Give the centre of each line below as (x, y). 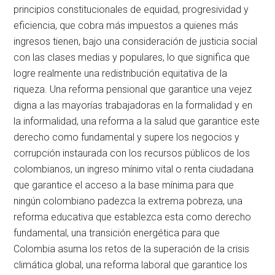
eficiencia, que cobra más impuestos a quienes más (126, 26)
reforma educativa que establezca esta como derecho (133, 217)
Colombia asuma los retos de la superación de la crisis (132, 249)
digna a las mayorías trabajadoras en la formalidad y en (133, 106)
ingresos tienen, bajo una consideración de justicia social (136, 42)
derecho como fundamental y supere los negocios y (127, 137)
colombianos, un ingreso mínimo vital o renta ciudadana (134, 169)
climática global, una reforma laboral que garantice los (131, 265)
